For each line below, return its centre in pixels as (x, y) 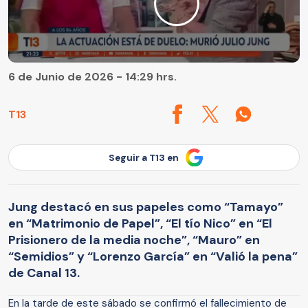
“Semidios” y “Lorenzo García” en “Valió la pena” (153, 256)
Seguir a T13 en (144, 157)
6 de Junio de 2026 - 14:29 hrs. (92, 77)
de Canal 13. (44, 273)
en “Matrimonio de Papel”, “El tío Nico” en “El (140, 223)
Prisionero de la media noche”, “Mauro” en (134, 240)
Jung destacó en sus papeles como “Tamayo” (146, 207)
